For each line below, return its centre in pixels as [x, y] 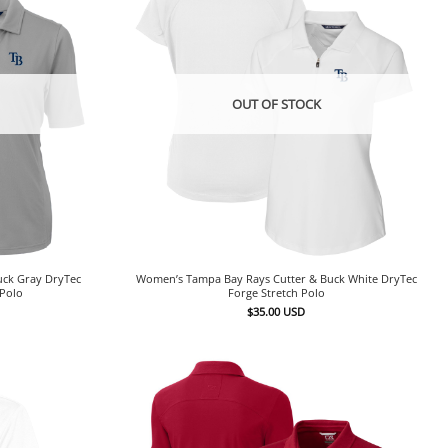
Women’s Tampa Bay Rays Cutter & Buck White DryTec [276, 279]
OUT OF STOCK [276, 103]
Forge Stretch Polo [276, 293]
